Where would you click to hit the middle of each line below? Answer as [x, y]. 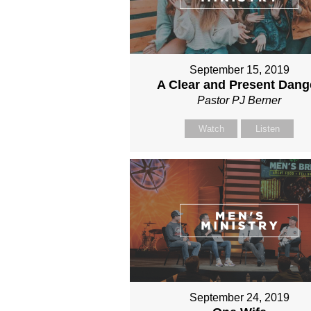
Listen [267, 128]
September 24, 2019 [239, 298]
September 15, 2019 [239, 69]
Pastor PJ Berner [239, 100]
